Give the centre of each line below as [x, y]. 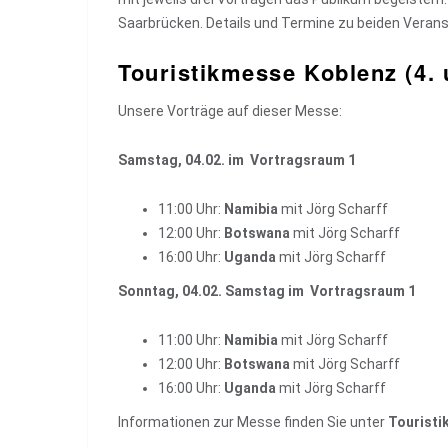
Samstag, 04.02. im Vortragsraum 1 [237, 160]
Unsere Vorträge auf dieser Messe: [230, 111]
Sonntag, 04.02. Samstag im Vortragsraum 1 [267, 291]
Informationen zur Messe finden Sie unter [253, 422]
